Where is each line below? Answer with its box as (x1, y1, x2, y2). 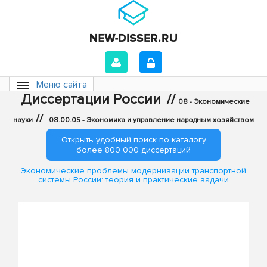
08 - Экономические (178, 97, 250, 106)
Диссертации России (20, 91, 161, 108)
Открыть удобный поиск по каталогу (61, 135, 206, 145)
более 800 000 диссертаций (76, 145, 191, 155)
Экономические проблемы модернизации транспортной (21, 166, 246, 176)
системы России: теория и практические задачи (38, 175, 229, 185)
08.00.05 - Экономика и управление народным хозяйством (49, 116, 254, 125)
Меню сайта (36, 79, 87, 91)
